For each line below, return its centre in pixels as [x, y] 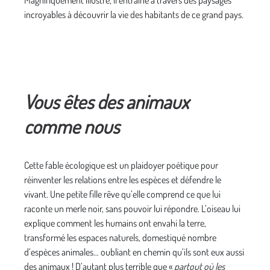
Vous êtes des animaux [106, 102]
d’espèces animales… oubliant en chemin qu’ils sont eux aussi [134, 252]
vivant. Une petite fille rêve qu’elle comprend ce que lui [122, 194]
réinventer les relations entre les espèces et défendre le [123, 180]
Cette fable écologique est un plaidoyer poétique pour [121, 165]
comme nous [72, 127]
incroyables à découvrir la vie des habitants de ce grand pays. [135, 15]
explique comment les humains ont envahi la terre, [115, 223]
